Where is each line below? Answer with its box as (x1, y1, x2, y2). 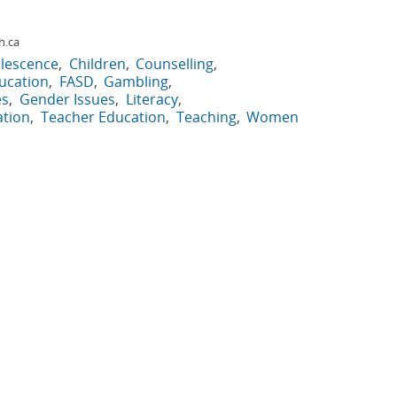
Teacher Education (40, 107, 166, 127)
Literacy (125, 90, 178, 109)
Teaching (175, 107, 237, 127)
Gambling (104, 72, 169, 91)
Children (68, 54, 126, 74)
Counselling (136, 54, 214, 74)
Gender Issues (19, 90, 115, 109)
